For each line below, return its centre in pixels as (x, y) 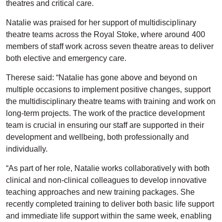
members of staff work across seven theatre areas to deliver (110, 47)
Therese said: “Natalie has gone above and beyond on (102, 78)
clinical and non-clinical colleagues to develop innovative (106, 180)
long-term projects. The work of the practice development (105, 113)
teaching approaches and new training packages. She (101, 192)
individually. (27, 149)
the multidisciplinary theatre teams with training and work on (111, 102)
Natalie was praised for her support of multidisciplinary (101, 23)
